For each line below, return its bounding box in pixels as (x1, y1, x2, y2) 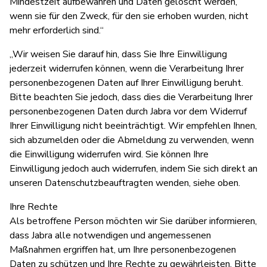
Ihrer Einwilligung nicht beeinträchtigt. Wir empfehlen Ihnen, (10, 119, 257, 132)
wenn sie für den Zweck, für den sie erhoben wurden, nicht (10, 9, 249, 23)
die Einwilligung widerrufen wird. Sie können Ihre (10, 147, 209, 161)
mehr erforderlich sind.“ (10, 23, 104, 37)
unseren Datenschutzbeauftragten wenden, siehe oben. (10, 176, 240, 190)
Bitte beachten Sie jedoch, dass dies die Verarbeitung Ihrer (10, 90, 253, 104)
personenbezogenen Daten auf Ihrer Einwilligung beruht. (10, 76, 243, 89)
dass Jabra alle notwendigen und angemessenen (10, 228, 211, 242)
